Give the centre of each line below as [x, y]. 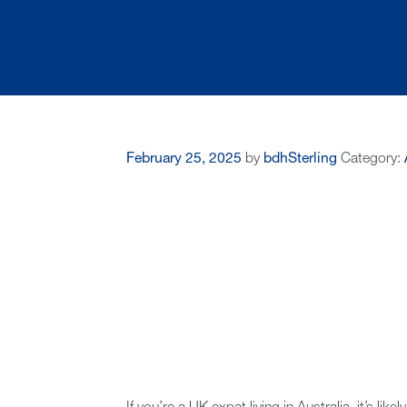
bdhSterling [300, 159]
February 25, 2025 [184, 159]
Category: [372, 159]
